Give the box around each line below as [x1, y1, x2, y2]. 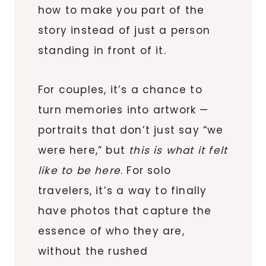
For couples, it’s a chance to [38, 82, 202, 97]
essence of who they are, [38, 223, 185, 238]
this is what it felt [129, 142, 228, 157]
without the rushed [38, 243, 148, 258]
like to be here [38, 163, 121, 178]
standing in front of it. [38, 43, 166, 58]
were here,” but [38, 142, 129, 157]
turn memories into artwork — [38, 102, 209, 117]
